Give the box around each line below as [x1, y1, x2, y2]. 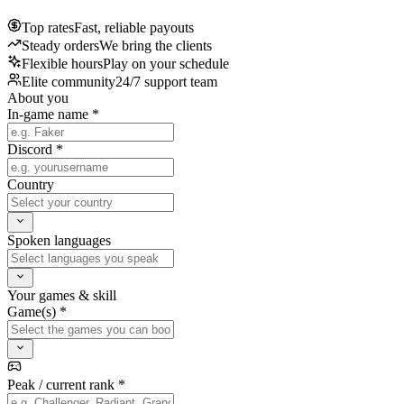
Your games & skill [7, 288, 116, 304]
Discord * [7, 142, 63, 158]
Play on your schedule [103, 56, 229, 72]
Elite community [22, 74, 115, 90]
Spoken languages [7, 232, 111, 248]
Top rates [22, 20, 74, 36]
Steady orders [22, 38, 99, 54]
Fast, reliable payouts [74, 20, 194, 36]
